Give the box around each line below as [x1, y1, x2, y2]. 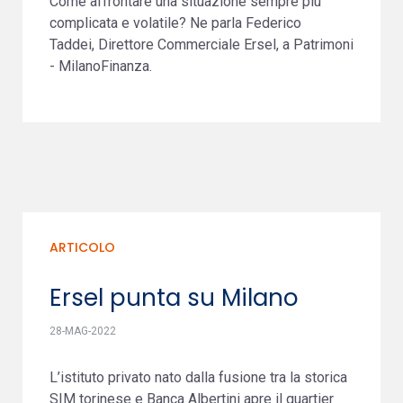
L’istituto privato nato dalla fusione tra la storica [49, 369, 347, 386]
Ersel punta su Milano [49, 282, 299, 314]
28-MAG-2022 [49, 325, 116, 337]
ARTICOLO [49, 238, 115, 256]
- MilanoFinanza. [49, 58, 152, 75]
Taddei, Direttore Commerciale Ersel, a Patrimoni [49, 36, 354, 53]
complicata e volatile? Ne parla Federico [49, 14, 301, 31]
